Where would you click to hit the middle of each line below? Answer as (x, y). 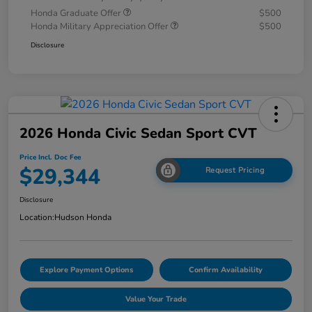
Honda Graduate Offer (77, 13)
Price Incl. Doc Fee (50, 157)
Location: (37, 217)
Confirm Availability (225, 270)
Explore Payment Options (87, 270)
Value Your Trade (156, 299)
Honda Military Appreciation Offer (101, 26)
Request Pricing (235, 171)
